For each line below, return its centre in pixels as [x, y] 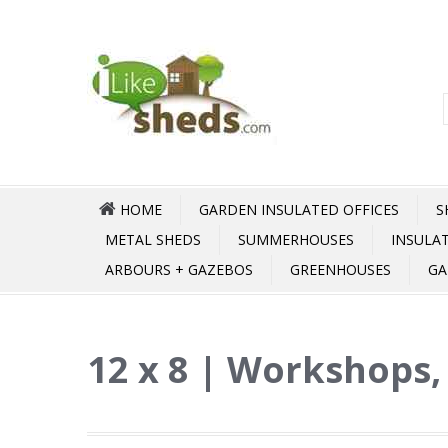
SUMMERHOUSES [296, 239]
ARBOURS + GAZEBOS [179, 269]
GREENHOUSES [340, 269]
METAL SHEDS [153, 239]
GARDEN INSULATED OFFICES [299, 209]
